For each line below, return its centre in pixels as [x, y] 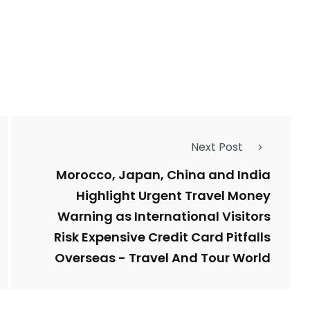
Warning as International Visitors [164, 217]
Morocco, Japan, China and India [163, 175]
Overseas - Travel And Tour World [163, 258]
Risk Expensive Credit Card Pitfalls [162, 237]
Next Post [217, 147]
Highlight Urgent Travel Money [173, 196]
